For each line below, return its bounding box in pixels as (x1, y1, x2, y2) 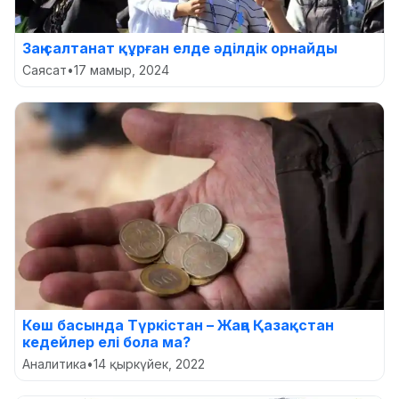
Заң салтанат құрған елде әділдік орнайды (22, 38, 338, 57)
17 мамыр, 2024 (74, 61, 169, 77)
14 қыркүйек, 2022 (94, 355, 205, 371)
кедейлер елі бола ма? (22, 332, 191, 351)
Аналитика (22, 355, 86, 371)
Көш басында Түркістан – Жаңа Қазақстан (22, 315, 334, 334)
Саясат (22, 61, 67, 77)
